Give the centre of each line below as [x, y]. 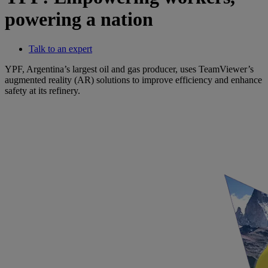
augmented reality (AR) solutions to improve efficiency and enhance [133, 80]
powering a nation [79, 19]
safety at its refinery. [42, 90]
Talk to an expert [60, 48]
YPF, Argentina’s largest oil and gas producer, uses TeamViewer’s [129, 69]
